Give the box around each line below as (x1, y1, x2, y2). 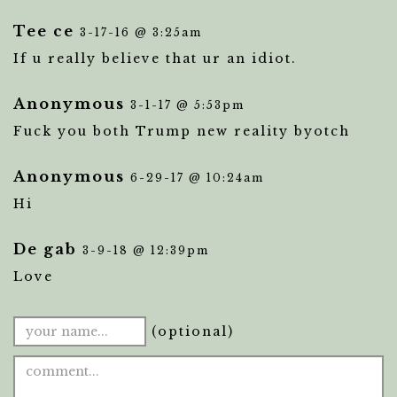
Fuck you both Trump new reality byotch (13, 123, 350, 139)
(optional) (146, 323, 234, 339)
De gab (13, 240, 77, 258)
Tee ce (13, 22, 74, 40)
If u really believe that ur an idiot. (13, 51, 297, 66)
